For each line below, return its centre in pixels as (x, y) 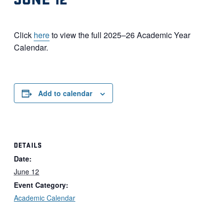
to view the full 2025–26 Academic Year (120, 35)
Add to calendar (65, 93)
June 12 (27, 171)
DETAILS (28, 145)
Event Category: (41, 185)
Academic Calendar (45, 197)
